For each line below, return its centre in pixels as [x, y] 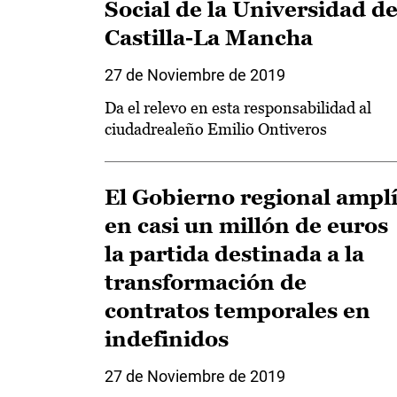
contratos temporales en [237, 311]
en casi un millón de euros [246, 226]
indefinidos [167, 339]
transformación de [206, 282]
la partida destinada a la [234, 254]
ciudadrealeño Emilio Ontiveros [216, 129]
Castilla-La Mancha [209, 38]
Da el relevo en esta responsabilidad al [238, 108]
